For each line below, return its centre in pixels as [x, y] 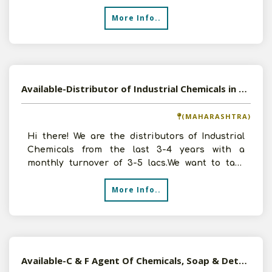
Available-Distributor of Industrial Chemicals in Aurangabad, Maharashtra [243, 89]
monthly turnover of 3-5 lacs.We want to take [136, 163]
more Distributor [65, 176]
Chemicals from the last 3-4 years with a [136, 150]
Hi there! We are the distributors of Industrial [136, 136]
